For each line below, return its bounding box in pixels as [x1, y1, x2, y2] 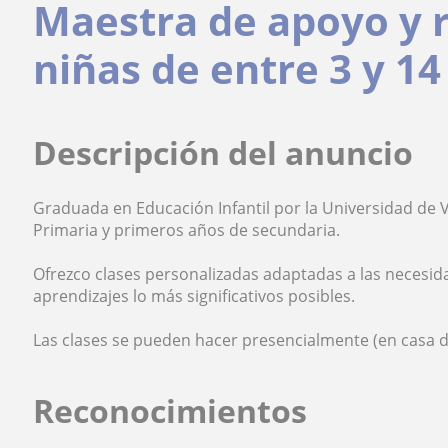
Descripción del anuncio [33, 131, 414, 174]
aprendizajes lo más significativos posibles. [33, 285, 356, 307]
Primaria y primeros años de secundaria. [33, 219, 341, 241]
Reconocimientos [33, 389, 308, 432]
